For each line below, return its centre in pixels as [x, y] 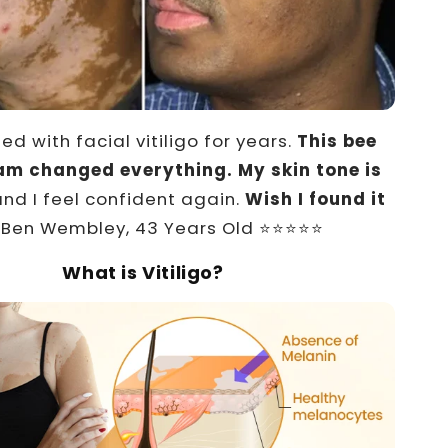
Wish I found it [315, 198]
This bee [336, 140]
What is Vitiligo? [143, 272]
